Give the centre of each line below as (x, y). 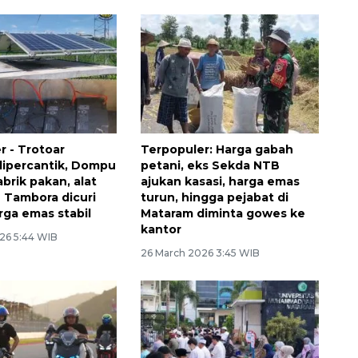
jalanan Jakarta (141, 333)
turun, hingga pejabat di (214, 197)
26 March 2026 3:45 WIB (200, 253)
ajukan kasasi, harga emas (220, 181)
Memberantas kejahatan (178, 314)
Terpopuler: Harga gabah (217, 149)
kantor (161, 229)
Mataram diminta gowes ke (223, 213)
